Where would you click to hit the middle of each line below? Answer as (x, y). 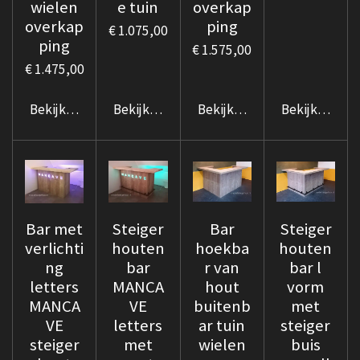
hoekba (222, 248)
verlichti (55, 248)
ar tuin (222, 325)
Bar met (55, 229)
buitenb (222, 306)
